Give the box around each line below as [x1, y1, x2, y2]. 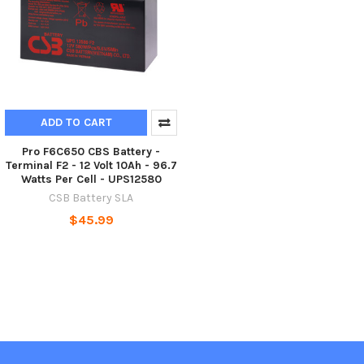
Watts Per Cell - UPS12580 [20, 171, 162, 186]
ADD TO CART [40, 115, 112, 129]
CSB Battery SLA [49, 190, 133, 205]
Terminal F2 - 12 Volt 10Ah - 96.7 [5, 158, 177, 172]
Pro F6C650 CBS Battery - [22, 144, 160, 158]
